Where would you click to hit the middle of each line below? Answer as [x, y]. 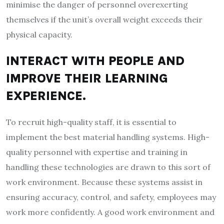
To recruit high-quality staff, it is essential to [91, 122]
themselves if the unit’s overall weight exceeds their [104, 19]
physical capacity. [39, 34]
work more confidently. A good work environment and [110, 212]
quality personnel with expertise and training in [97, 152]
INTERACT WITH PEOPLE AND [95, 60]
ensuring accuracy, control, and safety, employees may [111, 197]
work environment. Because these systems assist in [104, 182]
